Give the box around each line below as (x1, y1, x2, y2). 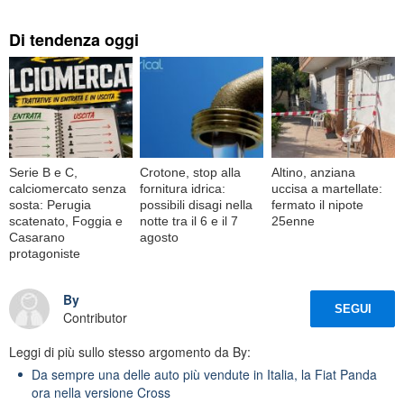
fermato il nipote (271, 197, 363, 212)
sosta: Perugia (9, 197, 91, 212)
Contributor (63, 308, 127, 327)
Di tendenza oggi (9, 28, 139, 52)
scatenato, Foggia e (9, 213, 123, 228)
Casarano (9, 229, 65, 244)
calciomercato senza (9, 180, 126, 196)
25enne (271, 213, 315, 228)
